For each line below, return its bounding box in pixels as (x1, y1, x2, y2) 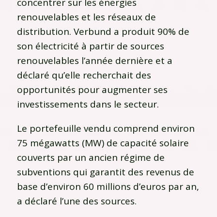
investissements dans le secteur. (17, 97, 159, 110)
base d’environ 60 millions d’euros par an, (17, 180, 199, 193)
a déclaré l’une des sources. (17, 194, 137, 207)
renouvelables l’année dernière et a (17, 54, 172, 67)
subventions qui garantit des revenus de (17, 165, 194, 178)
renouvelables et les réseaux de (17, 10, 156, 23)
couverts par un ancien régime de (17, 151, 165, 164)
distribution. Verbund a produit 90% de (17, 25, 189, 38)
